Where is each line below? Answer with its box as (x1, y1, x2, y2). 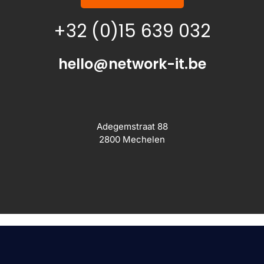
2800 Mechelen (99, 134, 165, 145)
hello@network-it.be (58, 54, 206, 74)
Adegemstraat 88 (96, 121, 168, 132)
